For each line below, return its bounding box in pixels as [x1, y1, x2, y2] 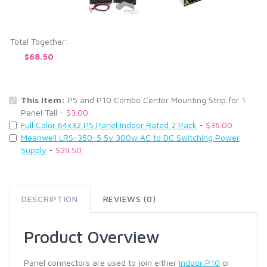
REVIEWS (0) [103, 194, 156, 204]
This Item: [21, 95, 67, 105]
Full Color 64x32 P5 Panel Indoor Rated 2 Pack [21, 120, 197, 131]
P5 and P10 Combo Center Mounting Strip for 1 [67, 95, 246, 105]
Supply [21, 145, 46, 156]
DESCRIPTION [21, 194, 78, 204]
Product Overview [24, 227, 160, 247]
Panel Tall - [21, 107, 66, 118]
